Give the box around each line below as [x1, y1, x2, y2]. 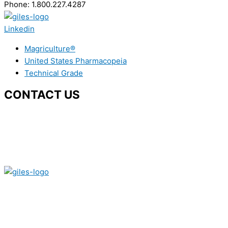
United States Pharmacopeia [24, 56, 127, 66]
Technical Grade [24, 68, 83, 78]
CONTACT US [4, 88, 80, 101]
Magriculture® [24, 44, 75, 53]
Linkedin [4, 24, 35, 34]
